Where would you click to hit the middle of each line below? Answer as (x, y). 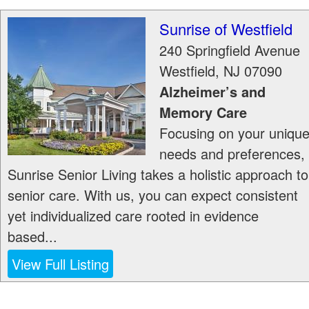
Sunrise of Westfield (226, 29)
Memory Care (203, 112)
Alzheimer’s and (212, 91)
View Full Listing (60, 264)
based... (32, 236)
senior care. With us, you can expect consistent (153, 195)
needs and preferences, (232, 153)
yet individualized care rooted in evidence (133, 216)
